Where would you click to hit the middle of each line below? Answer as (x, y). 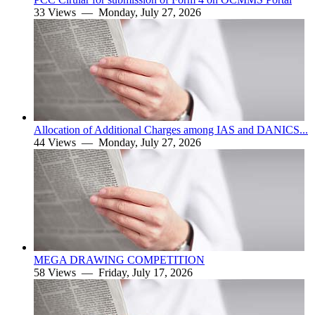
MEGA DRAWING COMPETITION (119, 260)
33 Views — (66, 13)
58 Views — (66, 273)
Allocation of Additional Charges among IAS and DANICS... (171, 130)
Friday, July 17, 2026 (146, 273)
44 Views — (66, 143)
